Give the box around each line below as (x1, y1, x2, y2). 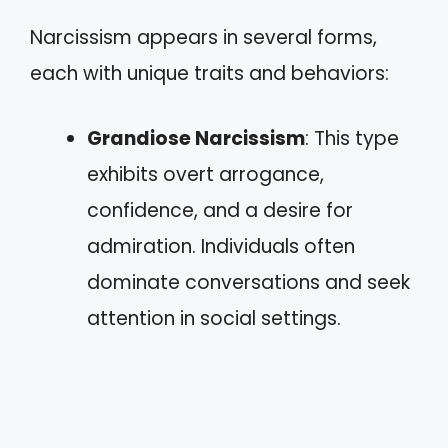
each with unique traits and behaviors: (30, 60, 389, 87)
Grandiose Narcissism (87, 124, 305, 152)
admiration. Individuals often (87, 232, 355, 260)
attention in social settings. (87, 304, 341, 332)
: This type (305, 124, 399, 152)
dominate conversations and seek (87, 268, 410, 296)
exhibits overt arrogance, (87, 160, 324, 188)
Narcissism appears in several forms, (30, 24, 377, 51)
